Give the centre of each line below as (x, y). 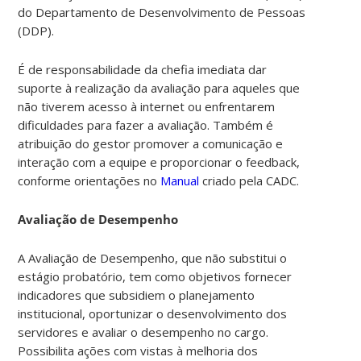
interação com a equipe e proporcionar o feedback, (159, 162)
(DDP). (38, 30)
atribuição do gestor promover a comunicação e (151, 143)
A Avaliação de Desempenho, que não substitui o (153, 257)
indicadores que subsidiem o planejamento (137, 295)
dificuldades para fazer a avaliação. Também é (146, 124)
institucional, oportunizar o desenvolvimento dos (153, 313)
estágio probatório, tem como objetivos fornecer (155, 276)
